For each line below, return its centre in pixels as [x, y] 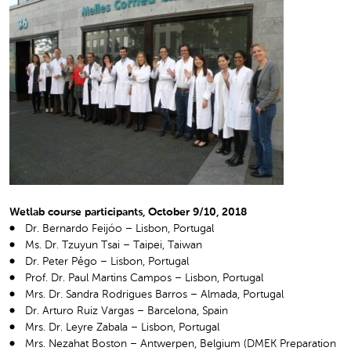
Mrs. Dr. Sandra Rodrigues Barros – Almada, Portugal [154, 295]
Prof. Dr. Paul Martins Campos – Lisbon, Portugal [144, 279]
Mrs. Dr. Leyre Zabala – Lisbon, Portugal [122, 328]
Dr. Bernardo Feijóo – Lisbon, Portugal [119, 229]
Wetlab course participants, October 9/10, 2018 [128, 213]
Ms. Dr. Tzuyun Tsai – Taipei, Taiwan [114, 246]
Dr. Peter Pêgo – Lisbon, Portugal [107, 262]
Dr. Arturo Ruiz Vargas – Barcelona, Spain [127, 311]
